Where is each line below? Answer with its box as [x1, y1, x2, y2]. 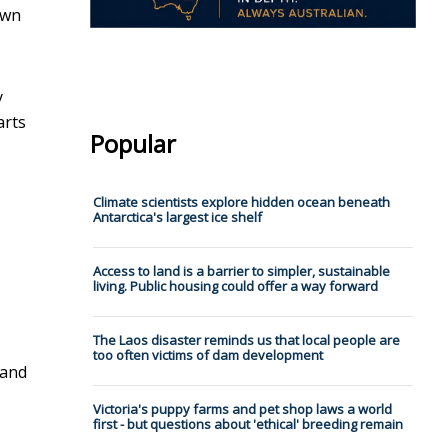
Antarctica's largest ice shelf [92, 208, 262, 227]
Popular [89, 127, 176, 161]
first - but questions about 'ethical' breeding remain [92, 415, 403, 434]
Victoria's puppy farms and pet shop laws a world [92, 400, 392, 419]
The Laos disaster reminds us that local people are [92, 331, 400, 350]
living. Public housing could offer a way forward [92, 277, 378, 296]
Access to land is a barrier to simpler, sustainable [92, 262, 390, 281]
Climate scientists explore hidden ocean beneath [92, 193, 390, 212]
